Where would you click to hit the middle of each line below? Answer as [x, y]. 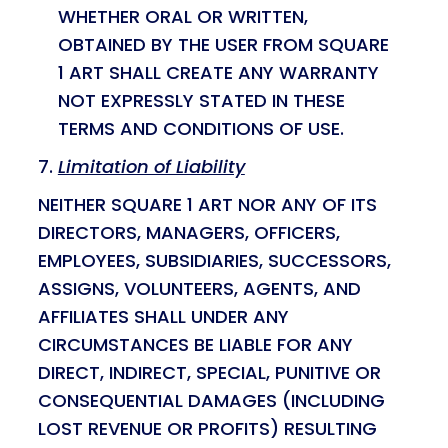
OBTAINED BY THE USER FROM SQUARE [223, 44]
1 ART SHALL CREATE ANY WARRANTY [218, 72]
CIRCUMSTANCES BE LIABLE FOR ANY [195, 344]
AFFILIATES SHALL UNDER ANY [163, 316]
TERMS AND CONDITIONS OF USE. [200, 128]
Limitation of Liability [151, 166]
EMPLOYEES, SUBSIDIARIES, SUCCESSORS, [214, 260]
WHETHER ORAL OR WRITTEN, [182, 16]
